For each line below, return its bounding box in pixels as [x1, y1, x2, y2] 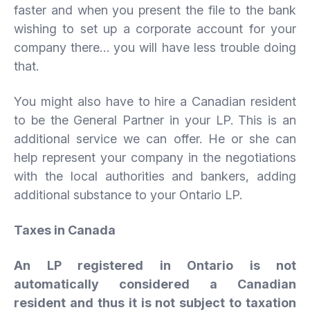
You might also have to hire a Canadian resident [14, 93, 296, 109]
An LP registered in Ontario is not [14, 257, 296, 273]
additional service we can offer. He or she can [14, 131, 296, 146]
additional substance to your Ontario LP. [14, 187, 242, 202]
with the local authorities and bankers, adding [14, 168, 296, 183]
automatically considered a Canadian [14, 276, 296, 291]
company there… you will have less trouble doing [14, 39, 296, 55]
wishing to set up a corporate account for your [14, 21, 296, 36]
